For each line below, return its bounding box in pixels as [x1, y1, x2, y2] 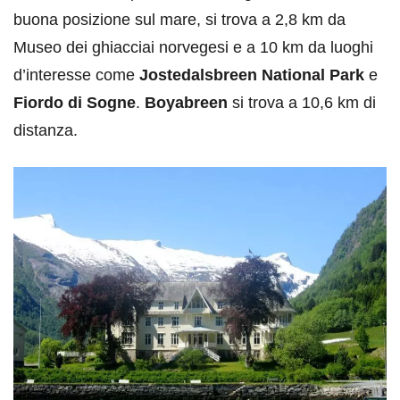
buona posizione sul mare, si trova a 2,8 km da [13, 11, 346, 29]
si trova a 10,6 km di [228, 94, 376, 112]
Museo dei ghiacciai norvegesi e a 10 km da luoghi [13, 38, 373, 57]
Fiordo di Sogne [13, 94, 136, 112]
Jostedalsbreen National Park [139, 66, 364, 85]
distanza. [13, 121, 78, 140]
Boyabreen [145, 94, 228, 112]
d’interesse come [13, 66, 139, 85]
